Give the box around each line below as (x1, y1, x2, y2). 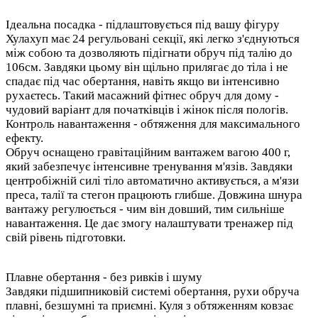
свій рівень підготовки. (6, 230, 126, 244)
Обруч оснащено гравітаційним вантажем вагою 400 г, (6, 145, 290, 159)
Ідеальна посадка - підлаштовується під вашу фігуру (6, 17, 280, 31)
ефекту (6, 131, 40, 145)
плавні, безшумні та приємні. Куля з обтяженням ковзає (6, 298, 293, 312)
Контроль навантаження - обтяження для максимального (6, 116, 300, 131)
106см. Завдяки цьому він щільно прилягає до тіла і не (6, 60, 288, 74)
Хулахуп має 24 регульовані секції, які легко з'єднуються (6, 31, 300, 45)
